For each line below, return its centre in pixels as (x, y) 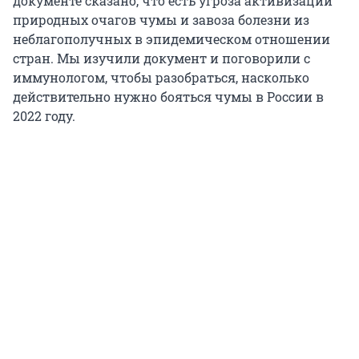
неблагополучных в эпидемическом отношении (171, 39)
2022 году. (44, 116)
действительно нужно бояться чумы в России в (168, 97)
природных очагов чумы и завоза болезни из (161, 20)
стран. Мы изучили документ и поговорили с (161, 58)
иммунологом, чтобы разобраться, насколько (161, 78)
